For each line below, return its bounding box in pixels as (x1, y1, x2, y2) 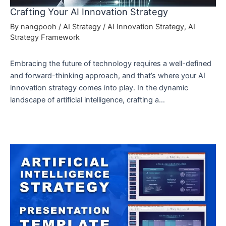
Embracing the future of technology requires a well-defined (10, 59, 211, 68)
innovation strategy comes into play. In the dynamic (10, 83, 188, 92)
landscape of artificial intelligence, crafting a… (10, 95, 165, 104)
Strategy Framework (10, 32, 80, 42)
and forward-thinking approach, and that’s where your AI (10, 71, 205, 80)
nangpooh (21, 22, 59, 31)
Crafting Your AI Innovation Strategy (10, 6, 168, 17)
